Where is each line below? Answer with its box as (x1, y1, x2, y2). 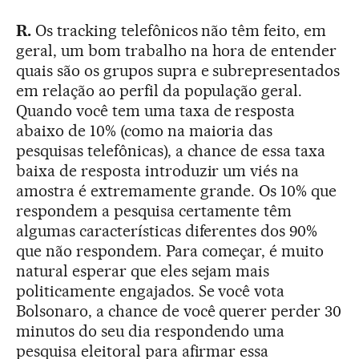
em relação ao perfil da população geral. (16, 81, 303, 101)
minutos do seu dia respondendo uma (16, 321, 285, 341)
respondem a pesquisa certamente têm (16, 201, 292, 221)
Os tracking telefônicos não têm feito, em (30, 21, 327, 41)
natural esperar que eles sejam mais (16, 261, 270, 281)
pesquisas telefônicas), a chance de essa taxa (16, 141, 326, 161)
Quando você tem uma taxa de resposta (16, 101, 296, 121)
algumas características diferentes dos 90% (16, 221, 318, 241)
